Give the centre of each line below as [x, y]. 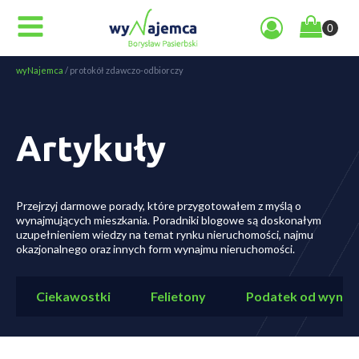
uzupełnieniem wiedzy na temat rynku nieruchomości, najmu [165, 234]
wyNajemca [40, 70]
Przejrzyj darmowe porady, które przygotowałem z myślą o [159, 206]
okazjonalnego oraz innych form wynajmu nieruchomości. [155, 249]
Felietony [178, 296]
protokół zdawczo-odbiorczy [127, 70]
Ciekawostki [73, 296]
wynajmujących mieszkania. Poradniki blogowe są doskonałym [169, 220]
